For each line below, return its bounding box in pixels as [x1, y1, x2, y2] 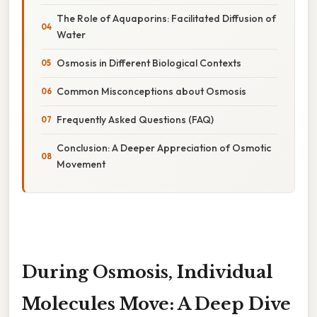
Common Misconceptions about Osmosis [57, 84, 246, 98]
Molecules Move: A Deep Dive [22, 293, 291, 314]
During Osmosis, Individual [22, 261, 272, 282]
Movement [57, 157, 105, 171]
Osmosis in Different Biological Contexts [57, 56, 241, 69]
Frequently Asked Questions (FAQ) [57, 113, 214, 126]
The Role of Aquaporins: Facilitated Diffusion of [57, 11, 276, 25]
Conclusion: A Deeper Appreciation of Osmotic [57, 141, 271, 154]
